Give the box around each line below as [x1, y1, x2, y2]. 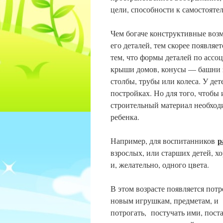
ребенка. [111, 111, 139, 122]
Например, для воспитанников [111, 135, 218, 146]
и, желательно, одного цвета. [111, 159, 209, 170]
